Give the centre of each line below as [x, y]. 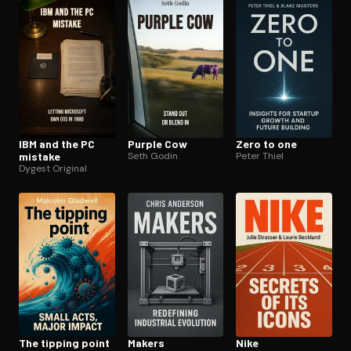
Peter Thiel [260, 156]
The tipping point [64, 342]
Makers [146, 342]
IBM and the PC [57, 143]
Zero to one [267, 143]
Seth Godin [152, 156]
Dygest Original [53, 168]
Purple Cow [157, 143]
